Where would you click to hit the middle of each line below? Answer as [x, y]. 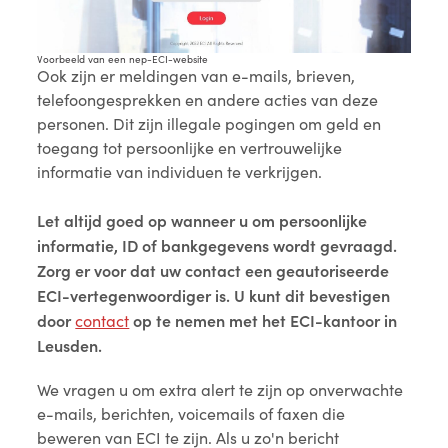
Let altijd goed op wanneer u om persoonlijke [202, 220]
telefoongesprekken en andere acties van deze [208, 100]
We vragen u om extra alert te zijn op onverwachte [220, 390]
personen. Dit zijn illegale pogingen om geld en [209, 124]
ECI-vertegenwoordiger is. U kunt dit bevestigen [214, 295]
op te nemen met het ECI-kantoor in [263, 320]
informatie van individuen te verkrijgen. [180, 172]
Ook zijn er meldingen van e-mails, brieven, [196, 76]
